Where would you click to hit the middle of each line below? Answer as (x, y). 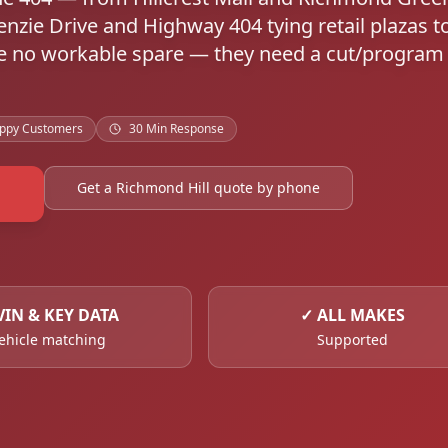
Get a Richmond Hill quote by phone (198, 187)
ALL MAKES (360, 315)
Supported (352, 339)
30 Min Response (176, 128)
